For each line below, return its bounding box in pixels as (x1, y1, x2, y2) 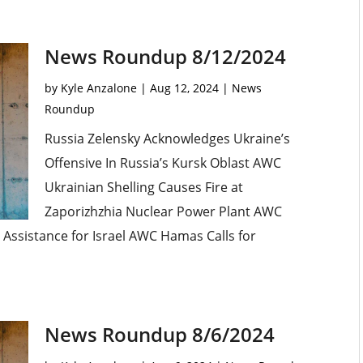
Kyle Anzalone (60, 80, 137, 96)
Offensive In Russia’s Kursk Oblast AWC (44, 154, 281, 173)
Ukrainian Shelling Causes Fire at (44, 178, 243, 197)
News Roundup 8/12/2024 (44, 43, 286, 70)
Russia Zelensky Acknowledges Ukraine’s (44, 130, 290, 148)
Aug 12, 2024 (149, 80, 219, 96)
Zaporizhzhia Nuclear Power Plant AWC (44, 203, 282, 221)
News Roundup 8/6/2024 (44, 321, 275, 348)
